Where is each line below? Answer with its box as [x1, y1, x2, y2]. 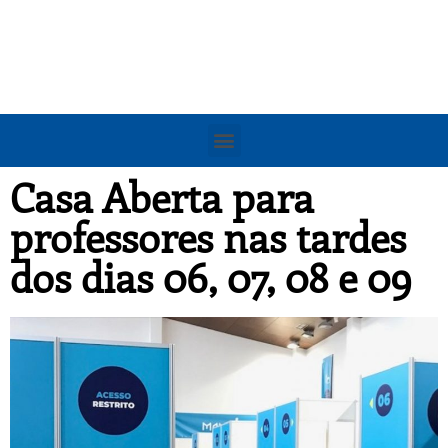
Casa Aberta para [10, 169, 314, 223]
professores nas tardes [10, 209, 406, 263]
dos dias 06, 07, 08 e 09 [10, 249, 412, 303]
